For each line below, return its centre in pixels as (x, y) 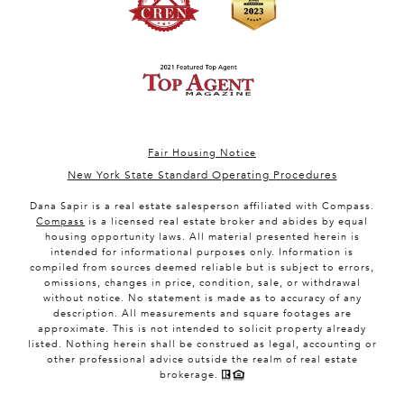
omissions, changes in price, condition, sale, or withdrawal (202, 282)
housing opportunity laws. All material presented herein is (202, 236)
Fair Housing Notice (202, 152)
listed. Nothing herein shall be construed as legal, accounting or (202, 344)
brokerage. (191, 374)
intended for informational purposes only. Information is (202, 252)
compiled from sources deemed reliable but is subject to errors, (202, 267)
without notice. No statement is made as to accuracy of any (202, 298)
